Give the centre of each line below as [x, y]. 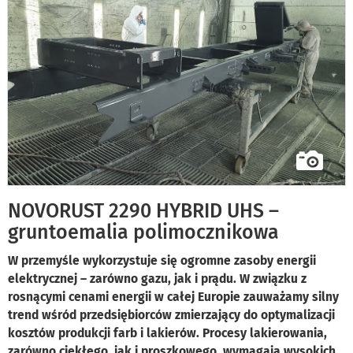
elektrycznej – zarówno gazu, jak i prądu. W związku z [157, 279]
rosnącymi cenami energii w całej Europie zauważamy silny [173, 297]
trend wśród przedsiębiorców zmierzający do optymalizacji [171, 315]
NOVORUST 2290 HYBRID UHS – [143, 212]
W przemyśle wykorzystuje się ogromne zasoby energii [162, 261]
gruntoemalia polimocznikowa [143, 233]
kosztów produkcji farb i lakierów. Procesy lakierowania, [167, 333]
